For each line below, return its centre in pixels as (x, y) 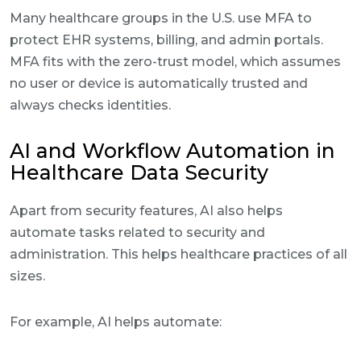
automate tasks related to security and (137, 232)
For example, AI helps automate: (116, 322)
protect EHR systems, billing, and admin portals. (166, 40)
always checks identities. (90, 105)
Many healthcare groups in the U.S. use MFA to (161, 18)
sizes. (27, 276)
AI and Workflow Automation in (172, 151)
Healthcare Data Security (139, 172)
